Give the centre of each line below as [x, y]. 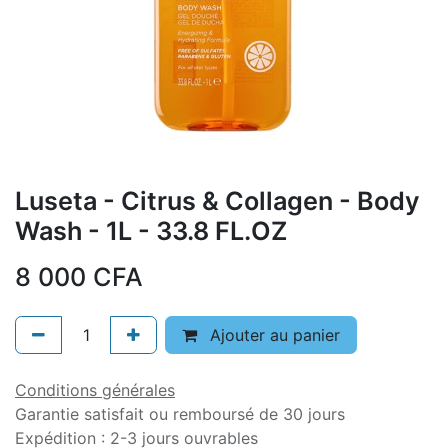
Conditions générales [95, 389]
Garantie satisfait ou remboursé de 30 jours [180, 413]
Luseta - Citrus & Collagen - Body [217, 200]
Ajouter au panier [272, 334]
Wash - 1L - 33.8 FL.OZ [151, 230]
